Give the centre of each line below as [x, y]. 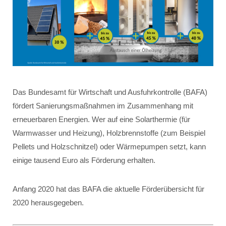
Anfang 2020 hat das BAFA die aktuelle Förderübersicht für [108, 189]
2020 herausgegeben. [48, 203]
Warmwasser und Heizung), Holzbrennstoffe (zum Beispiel [109, 133]
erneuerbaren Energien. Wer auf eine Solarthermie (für [101, 119]
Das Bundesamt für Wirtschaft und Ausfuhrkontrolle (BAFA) [110, 92]
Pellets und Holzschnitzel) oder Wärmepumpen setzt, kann [109, 147]
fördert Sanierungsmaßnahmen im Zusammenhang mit [103, 106]
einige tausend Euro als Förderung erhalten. [84, 160]
